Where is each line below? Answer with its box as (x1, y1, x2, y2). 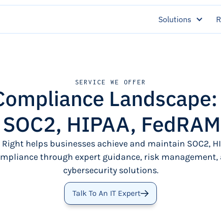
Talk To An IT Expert (73, 188, 141, 198)
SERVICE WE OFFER (75, 78, 146, 86)
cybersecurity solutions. (63, 165, 158, 176)
